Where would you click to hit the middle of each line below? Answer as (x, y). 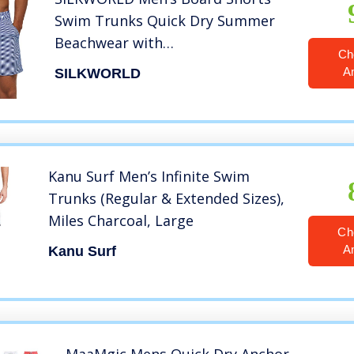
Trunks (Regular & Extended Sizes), (166, 199)
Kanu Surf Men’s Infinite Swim (149, 177)
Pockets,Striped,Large (130, 65)
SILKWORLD (98, 74)
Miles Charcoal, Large (121, 221)
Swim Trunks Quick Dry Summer (165, 21)
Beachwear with (109, 43)
